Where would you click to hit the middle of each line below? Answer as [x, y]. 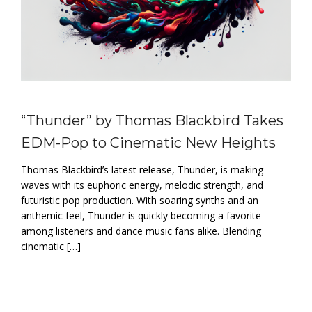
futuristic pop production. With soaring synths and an [140, 200]
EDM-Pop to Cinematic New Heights [148, 142]
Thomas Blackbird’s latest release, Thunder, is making [142, 169]
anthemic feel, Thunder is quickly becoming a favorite [141, 215]
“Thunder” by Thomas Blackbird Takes [152, 120]
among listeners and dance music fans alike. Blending [141, 231]
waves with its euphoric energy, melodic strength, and [142, 185]
